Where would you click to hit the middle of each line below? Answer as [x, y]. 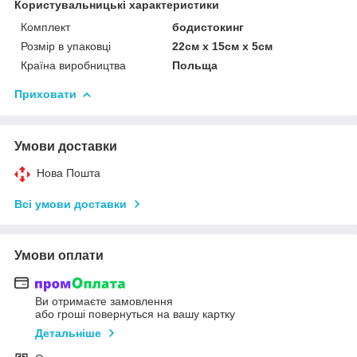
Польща [195, 65]
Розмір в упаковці [66, 46]
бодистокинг [208, 27]
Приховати [45, 94]
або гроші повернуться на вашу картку [135, 314]
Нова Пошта [69, 173]
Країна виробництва [73, 65]
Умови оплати [59, 255]
